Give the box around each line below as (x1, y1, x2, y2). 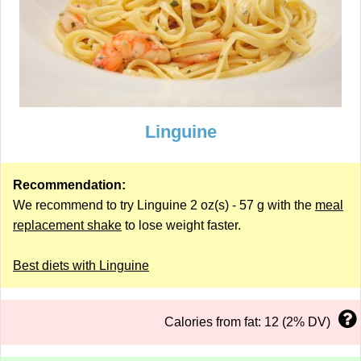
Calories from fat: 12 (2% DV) (164, 315, 330, 329)
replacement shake (13, 218, 122, 232)
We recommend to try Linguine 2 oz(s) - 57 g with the (13, 198, 315, 212)
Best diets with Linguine (13, 259, 149, 272)
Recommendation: (13, 178, 126, 192)
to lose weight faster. (122, 218, 241, 232)
